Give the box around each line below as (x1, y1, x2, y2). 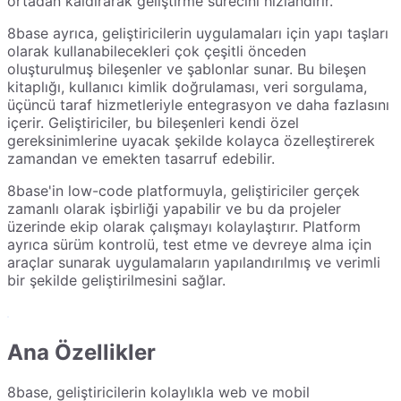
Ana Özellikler (7, 339, 156, 366)
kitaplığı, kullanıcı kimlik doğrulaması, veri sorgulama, (7, 78, 367, 97)
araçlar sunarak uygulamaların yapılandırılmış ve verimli (7, 253, 380, 272)
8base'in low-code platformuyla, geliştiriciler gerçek (7, 182, 360, 200)
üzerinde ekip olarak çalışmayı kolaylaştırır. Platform (7, 218, 361, 236)
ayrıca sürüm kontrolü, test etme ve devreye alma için (7, 235, 371, 254)
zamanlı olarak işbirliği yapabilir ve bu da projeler (7, 200, 341, 218)
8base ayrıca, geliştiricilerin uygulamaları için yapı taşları (7, 24, 388, 43)
